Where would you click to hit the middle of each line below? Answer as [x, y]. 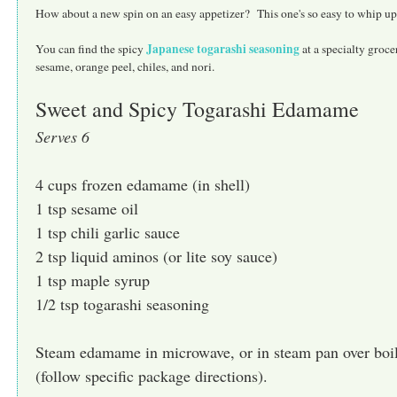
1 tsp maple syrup [93, 280]
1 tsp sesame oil [87, 209]
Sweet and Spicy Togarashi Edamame [197, 109]
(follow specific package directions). [152, 376]
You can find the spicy [91, 49]
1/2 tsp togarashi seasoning [122, 304]
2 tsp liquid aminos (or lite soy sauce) [156, 257]
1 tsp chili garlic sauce [108, 233]
